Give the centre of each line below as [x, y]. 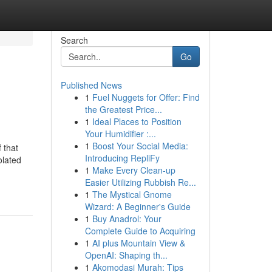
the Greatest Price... [123, 109]
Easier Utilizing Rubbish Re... [140, 182]
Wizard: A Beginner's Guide [138, 206]
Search [74, 40]
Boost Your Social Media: [140, 146]
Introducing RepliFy [122, 158]
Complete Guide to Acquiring [140, 231]
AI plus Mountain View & [138, 243]
